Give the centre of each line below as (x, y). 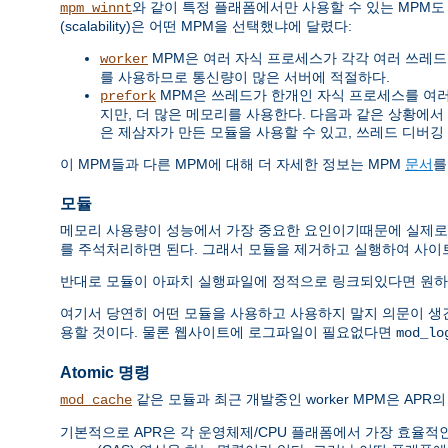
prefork (128, 95)
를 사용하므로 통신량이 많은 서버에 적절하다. (245, 76)
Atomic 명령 (105, 372)
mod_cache (96, 400)
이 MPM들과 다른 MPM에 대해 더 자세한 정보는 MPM (232, 163)
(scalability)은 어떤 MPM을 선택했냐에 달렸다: (206, 25)
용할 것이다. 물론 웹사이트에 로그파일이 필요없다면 (228, 332)
